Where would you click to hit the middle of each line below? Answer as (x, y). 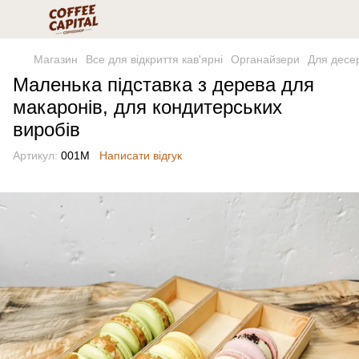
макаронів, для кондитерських (147, 107)
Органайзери (265, 59)
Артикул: (35, 155)
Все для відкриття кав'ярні (154, 59)
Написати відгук (141, 155)
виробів (46, 129)
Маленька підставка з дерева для (163, 85)
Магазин (56, 59)
